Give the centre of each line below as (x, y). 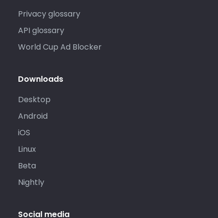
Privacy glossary (49, 14)
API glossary (41, 31)
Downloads (40, 79)
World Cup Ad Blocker (60, 47)
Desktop (34, 100)
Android (33, 116)
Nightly (31, 182)
